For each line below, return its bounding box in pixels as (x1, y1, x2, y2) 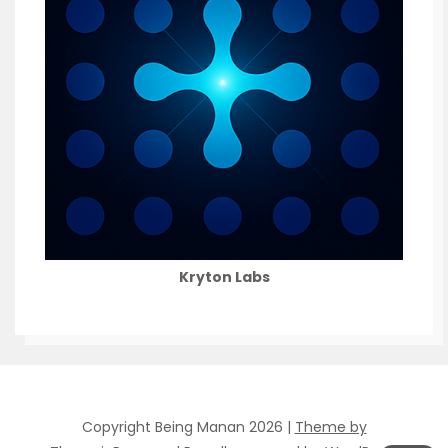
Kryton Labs (178, 266, 270, 287)
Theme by (294, 417, 367, 437)
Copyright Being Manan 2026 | (81, 417, 295, 437)
